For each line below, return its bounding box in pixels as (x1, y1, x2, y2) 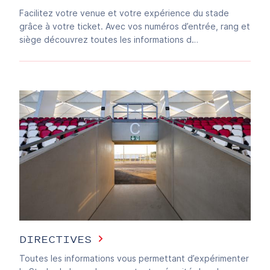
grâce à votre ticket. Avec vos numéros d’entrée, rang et (19, 20, 250, 31)
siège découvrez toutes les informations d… (19, 34, 198, 45)
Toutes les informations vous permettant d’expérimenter (19, 253, 249, 264)
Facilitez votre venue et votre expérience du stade (19, 7, 229, 18)
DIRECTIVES (19, 231, 92, 246)
